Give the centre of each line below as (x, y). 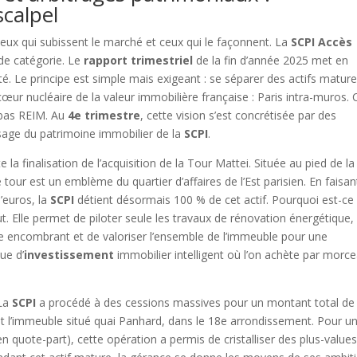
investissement (69, 254)
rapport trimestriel (139, 60)
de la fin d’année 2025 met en (271, 60)
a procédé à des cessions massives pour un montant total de (196, 302)
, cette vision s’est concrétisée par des (239, 115)
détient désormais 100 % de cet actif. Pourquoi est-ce (214, 199)
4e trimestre (104, 115)
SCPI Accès (322, 41)
